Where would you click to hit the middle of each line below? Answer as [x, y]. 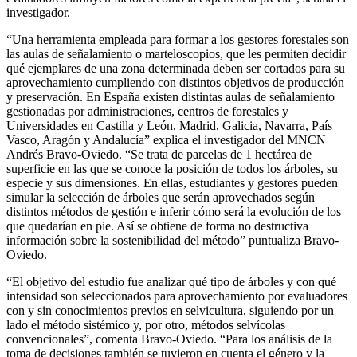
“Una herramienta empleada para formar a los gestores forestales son [178, 39]
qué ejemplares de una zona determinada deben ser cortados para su [176, 68]
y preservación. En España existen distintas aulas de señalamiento [171, 97]
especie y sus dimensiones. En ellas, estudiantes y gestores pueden [172, 183]
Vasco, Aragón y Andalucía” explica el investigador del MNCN [166, 140]
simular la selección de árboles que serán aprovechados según [161, 197]
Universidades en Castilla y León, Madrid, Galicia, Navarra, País [169, 126]
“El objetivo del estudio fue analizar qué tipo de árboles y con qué [171, 282]
